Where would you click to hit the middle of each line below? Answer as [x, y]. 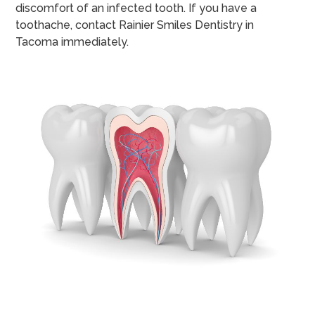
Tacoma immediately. [72, 42]
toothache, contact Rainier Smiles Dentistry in [135, 25]
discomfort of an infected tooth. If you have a [136, 8]
